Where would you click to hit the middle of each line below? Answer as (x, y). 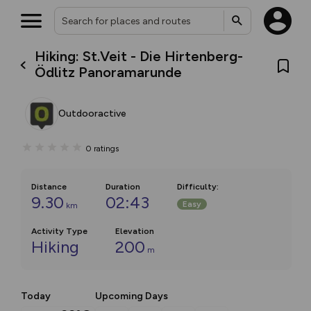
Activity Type (59, 231)
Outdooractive (92, 114)
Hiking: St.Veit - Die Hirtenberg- (139, 56)
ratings (106, 148)
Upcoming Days (132, 296)
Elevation (135, 231)
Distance (49, 187)
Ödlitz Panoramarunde (109, 72)
